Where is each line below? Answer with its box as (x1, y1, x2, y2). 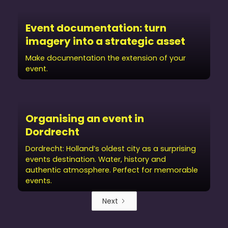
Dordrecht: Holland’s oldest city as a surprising (25, 144, 196, 154)
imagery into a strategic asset (25, 34, 185, 48)
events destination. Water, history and (25, 154, 166, 164)
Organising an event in (25, 111, 144, 126)
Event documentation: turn (25, 21, 166, 35)
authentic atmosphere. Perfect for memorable (25, 165, 198, 175)
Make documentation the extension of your (25, 53, 186, 63)
